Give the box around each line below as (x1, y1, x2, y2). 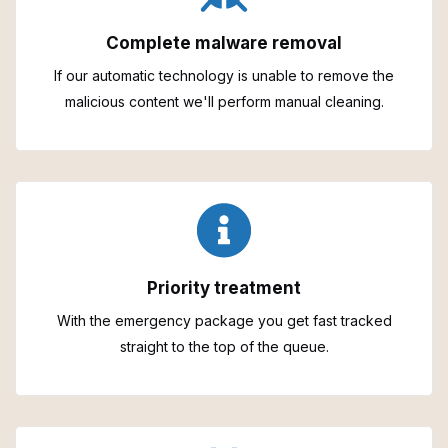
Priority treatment (147, 277, 301, 298)
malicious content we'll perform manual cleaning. (64, 92, 384, 110)
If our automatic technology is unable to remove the (54, 66, 394, 84)
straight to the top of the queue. (119, 337, 329, 355)
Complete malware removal (106, 32, 342, 53)
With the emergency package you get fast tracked (56, 311, 392, 329)
